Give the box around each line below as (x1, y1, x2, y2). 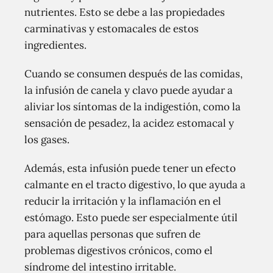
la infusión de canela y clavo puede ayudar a (24, 83, 233, 97)
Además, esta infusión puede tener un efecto (24, 161, 236, 175)
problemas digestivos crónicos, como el (24, 244, 213, 257)
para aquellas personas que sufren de (24, 227, 200, 241)
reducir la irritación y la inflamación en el (24, 194, 221, 208)
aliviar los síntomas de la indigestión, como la (24, 100, 241, 113)
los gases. (24, 133, 69, 146)
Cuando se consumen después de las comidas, (24, 67, 243, 80)
